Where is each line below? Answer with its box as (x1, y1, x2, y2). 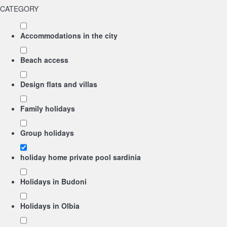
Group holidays (20, 128, 74, 138)
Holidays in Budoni (20, 176, 87, 186)
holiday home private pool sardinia (20, 152, 141, 162)
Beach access (20, 55, 68, 65)
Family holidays (20, 103, 75, 113)
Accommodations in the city (20, 30, 118, 41)
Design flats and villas (20, 79, 97, 89)
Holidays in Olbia (20, 201, 80, 211)
